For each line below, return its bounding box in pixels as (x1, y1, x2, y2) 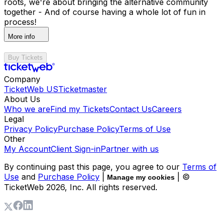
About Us (4, 94, 40, 104)
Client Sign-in (51, 143, 101, 154)
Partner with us (101, 143, 159, 154)
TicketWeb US (4, 84, 58, 94)
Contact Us (110, 104, 152, 114)
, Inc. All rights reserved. (65, 182, 157, 192)
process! (4, 16, 39, 27)
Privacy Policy (4, 123, 58, 134)
